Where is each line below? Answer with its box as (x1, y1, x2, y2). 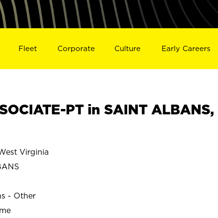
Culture (114, 44, 141, 53)
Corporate (57, 44, 95, 53)
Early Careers (162, 44, 211, 53)
